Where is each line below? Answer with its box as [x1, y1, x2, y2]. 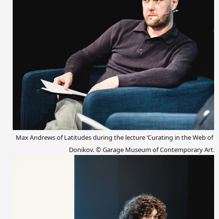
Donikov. [69, 145, 96, 154]
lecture [124, 132, 147, 142]
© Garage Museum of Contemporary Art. [96, 145, 215, 154]
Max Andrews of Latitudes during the [16, 132, 124, 142]
